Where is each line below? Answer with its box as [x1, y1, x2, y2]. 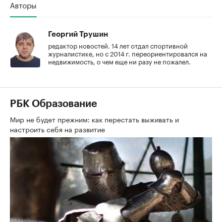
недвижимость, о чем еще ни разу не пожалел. [48, 55, 191, 66]
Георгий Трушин [48, 30, 108, 38]
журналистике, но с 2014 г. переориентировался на [48, 48, 207, 58]
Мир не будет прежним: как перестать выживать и [10, 113, 179, 124]
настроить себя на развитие [10, 123, 107, 134]
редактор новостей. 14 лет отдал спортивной [48, 40, 188, 50]
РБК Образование [10, 99, 97, 109]
